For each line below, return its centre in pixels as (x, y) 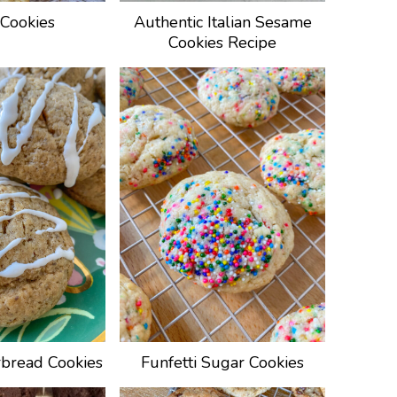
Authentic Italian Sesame (222, 23)
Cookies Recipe (222, 43)
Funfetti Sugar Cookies (222, 362)
